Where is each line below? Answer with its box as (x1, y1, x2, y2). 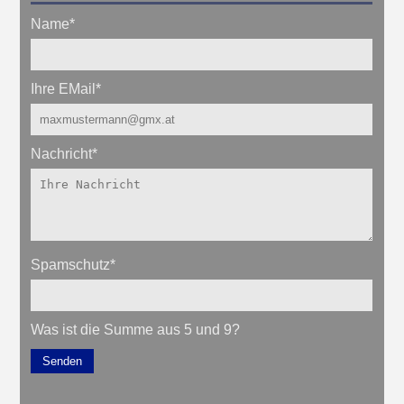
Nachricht (31, 146, 93, 162)
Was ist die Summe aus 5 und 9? (31, 322, 241, 338)
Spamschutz (31, 257, 111, 273)
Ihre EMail (31, 81, 96, 97)
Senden (42, 354, 83, 369)
